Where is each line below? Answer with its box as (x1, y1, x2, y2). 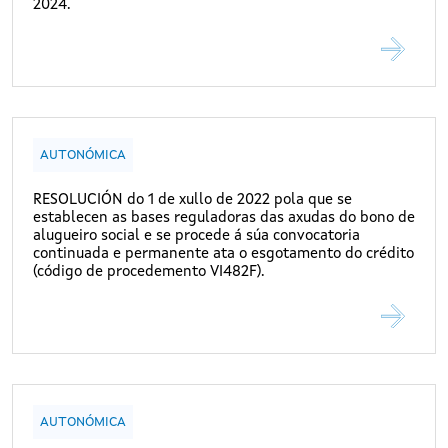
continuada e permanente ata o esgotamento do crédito (33, 247, 414, 263)
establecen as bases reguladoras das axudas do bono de (33, 211, 415, 227)
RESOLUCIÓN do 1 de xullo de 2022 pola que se (33, 193, 352, 209)
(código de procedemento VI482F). (33, 265, 265, 281)
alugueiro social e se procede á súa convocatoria (33, 229, 360, 245)
